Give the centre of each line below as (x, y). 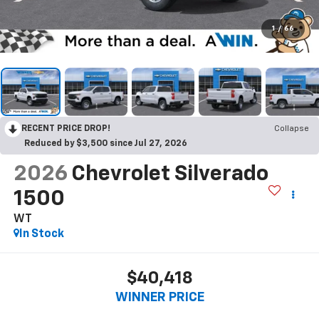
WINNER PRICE (159, 298)
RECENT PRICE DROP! (66, 129)
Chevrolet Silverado (169, 174)
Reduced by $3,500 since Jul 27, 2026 (106, 143)
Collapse (292, 129)
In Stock (41, 234)
